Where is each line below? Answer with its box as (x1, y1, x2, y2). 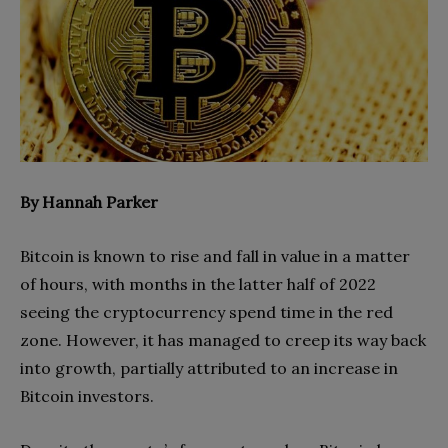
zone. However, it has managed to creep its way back (20, 329, 426, 350)
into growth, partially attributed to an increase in (20, 357, 398, 378)
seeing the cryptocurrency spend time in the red (20, 301, 393, 322)
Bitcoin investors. (20, 385, 158, 406)
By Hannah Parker (20, 191, 158, 212)
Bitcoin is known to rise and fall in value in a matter (20, 245, 410, 266)
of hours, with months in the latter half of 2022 (20, 273, 376, 294)
